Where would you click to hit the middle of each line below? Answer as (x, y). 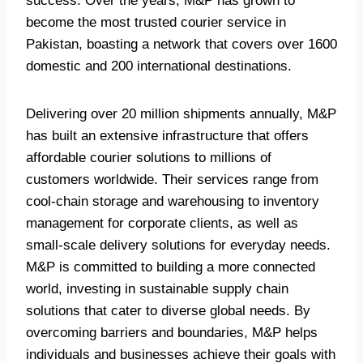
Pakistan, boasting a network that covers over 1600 (181, 44)
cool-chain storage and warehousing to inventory (173, 201)
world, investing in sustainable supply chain (157, 289)
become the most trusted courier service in (156, 22)
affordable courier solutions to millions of (149, 158)
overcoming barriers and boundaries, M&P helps (172, 333)
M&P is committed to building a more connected (171, 267)
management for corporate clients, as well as (162, 223)
